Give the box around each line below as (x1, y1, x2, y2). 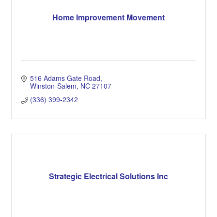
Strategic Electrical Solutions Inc (49, 170, 168, 182)
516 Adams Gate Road (30, 73, 100, 83)
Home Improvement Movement (52, 12, 165, 23)
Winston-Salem (30, 80, 77, 91)
